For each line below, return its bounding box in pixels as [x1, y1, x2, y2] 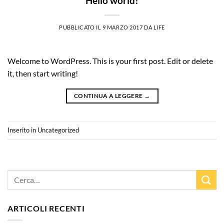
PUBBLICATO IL [58, 23, 102, 30]
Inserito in [7, 126, 37, 134]
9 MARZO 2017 [102, 23, 143, 30]
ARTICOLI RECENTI [7, 203, 85, 213]
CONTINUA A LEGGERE [73, 91, 144, 99]
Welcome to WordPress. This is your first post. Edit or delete [7, 55, 213, 65]
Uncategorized [37, 126, 79, 134]
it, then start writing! [7, 68, 78, 78]
